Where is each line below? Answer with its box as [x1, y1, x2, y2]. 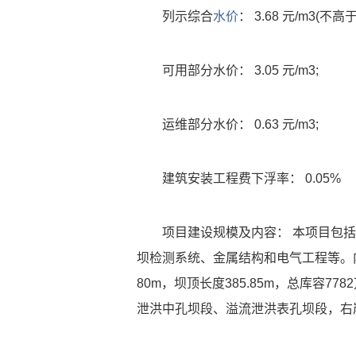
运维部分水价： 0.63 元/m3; [162, 118, 319, 131]
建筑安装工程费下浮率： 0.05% [162, 172, 341, 185]
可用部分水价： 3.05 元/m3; [162, 64, 319, 77]
